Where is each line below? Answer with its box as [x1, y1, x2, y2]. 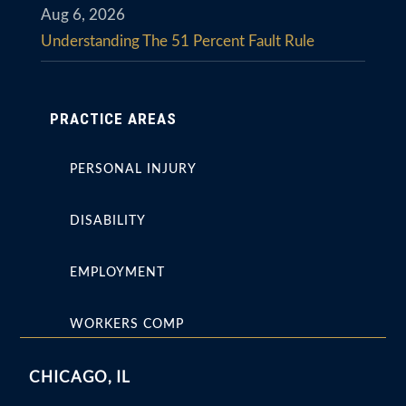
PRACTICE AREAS [49, 109, 177, 128]
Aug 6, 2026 [40, 6, 125, 23]
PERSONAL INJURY [69, 162, 197, 176]
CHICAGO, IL [29, 366, 131, 386]
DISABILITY [69, 214, 146, 227]
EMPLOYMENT [69, 266, 165, 279]
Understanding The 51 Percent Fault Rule [40, 33, 314, 49]
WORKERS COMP [69, 317, 184, 331]
